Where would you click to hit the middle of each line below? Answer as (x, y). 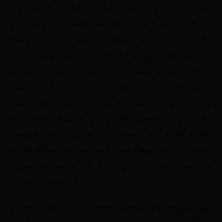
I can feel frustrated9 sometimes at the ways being (111, 209)
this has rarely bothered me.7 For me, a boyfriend (111, 56)
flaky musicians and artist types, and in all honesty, (111, 40)
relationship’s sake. (49, 183)
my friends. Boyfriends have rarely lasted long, (111, 8)
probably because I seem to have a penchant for (111, 24)
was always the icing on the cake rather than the (111, 72)
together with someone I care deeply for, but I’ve (111, 151)
